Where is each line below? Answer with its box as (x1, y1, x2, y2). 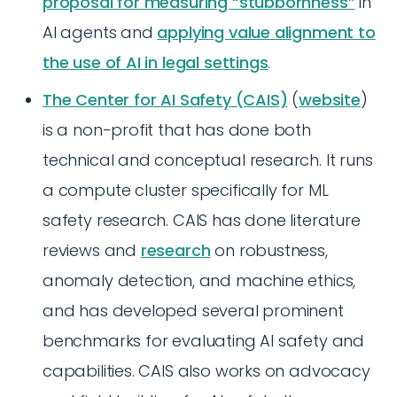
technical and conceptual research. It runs (43, 149, 373, 171)
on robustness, (210, 239, 328, 261)
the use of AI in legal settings (43, 51, 269, 74)
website (299, 89, 361, 111)
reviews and (43, 239, 141, 261)
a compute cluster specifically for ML (43, 179, 329, 201)
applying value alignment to (157, 21, 376, 43)
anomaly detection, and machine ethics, (43, 269, 356, 292)
